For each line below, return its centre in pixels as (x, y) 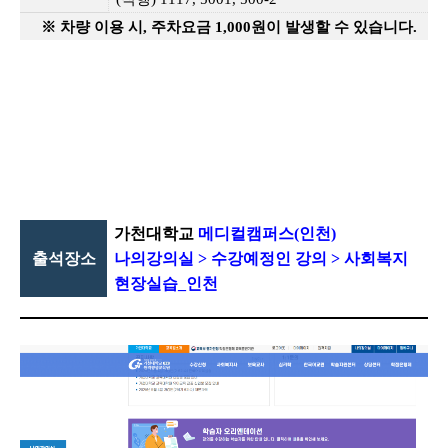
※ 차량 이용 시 (92, 26)
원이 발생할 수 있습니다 (332, 26)
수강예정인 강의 (270, 258)
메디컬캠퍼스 (245, 233)
